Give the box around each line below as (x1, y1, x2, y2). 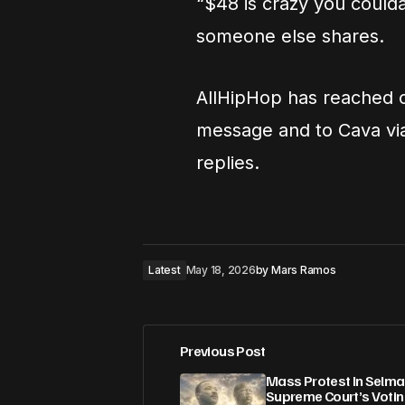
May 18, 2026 (185, 263, 256, 278)
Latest (148, 263, 181, 278)
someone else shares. (196, 25, 384, 48)
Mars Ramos (270, 263, 336, 278)
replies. (196, 152, 259, 174)
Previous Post (180, 342, 266, 361)
